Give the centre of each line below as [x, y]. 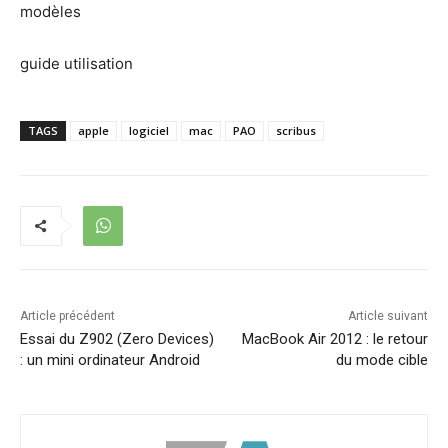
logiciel [149, 130]
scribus [296, 130]
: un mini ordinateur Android [110, 359]
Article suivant [387, 315]
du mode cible [381, 359]
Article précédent [67, 315]
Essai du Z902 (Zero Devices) [117, 338]
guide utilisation [76, 63]
